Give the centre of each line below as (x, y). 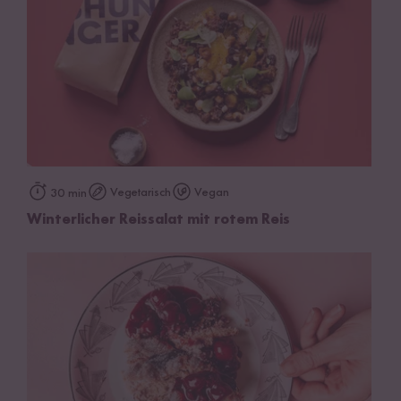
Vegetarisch (141, 193)
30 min (68, 194)
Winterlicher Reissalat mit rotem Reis (158, 221)
